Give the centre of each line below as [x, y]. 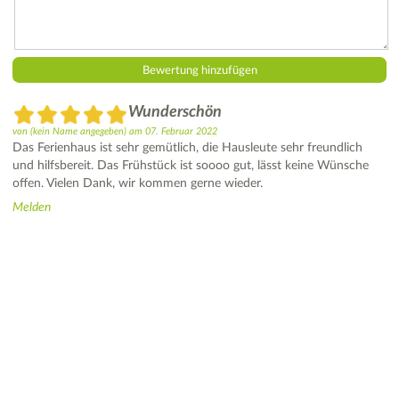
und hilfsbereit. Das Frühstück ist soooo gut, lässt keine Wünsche [191, 165]
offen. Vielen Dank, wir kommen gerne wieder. [138, 183]
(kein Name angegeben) [78, 131]
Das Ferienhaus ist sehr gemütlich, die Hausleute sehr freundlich [187, 147]
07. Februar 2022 [181, 131]
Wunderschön [175, 111]
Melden [32, 207]
